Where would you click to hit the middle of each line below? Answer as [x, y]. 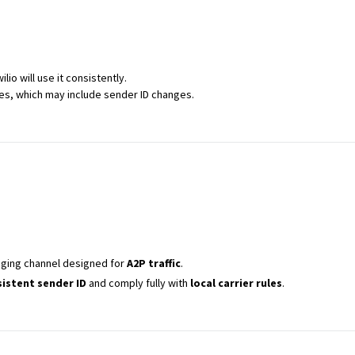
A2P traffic [153, 263]
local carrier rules [236, 283]
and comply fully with [138, 283]
